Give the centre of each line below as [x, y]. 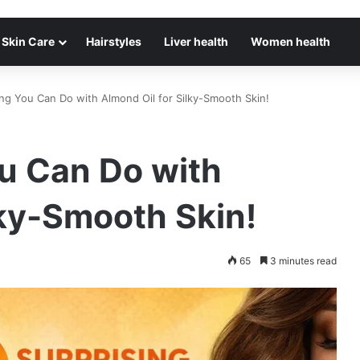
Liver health [196, 41]
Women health [290, 41]
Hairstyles [114, 41]
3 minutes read [302, 261]
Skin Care [28, 41]
